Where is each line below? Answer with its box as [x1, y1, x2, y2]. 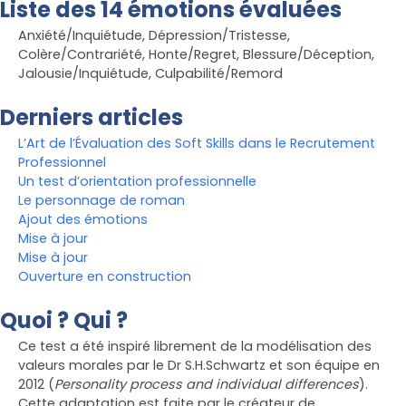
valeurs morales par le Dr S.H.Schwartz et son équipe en [18, 356, 380, 375]
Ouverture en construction [18, 267, 191, 286]
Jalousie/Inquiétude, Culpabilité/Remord [18, 64, 283, 83]
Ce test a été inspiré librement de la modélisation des [18, 337, 372, 356]
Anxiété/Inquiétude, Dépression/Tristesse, [18, 26, 290, 45]
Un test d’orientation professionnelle [18, 172, 256, 191]
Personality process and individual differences [54, 375, 359, 394]
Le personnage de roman [18, 191, 185, 210]
